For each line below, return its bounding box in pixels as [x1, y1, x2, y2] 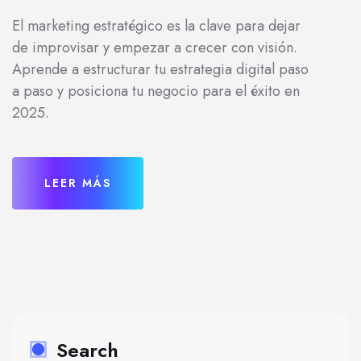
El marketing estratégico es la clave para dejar [12, 15, 301, 36]
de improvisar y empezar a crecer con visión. [12, 37, 297, 58]
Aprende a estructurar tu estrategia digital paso [12, 59, 309, 80]
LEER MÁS [44, 175, 111, 191]
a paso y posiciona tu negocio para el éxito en [12, 81, 300, 102]
